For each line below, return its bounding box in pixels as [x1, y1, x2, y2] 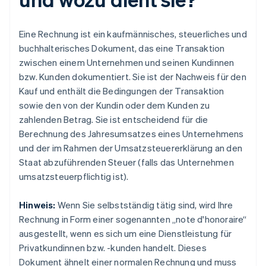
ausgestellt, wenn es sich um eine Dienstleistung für [19, 227, 232, 240]
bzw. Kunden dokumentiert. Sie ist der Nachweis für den [19, 71, 246, 83]
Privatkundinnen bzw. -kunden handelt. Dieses [19, 242, 207, 254]
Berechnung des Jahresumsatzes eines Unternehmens [19, 128, 244, 140]
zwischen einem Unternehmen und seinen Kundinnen [19, 56, 235, 69]
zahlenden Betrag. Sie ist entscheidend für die [19, 113, 208, 126]
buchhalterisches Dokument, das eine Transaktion [19, 42, 225, 55]
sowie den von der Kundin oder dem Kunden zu [19, 99, 210, 112]
